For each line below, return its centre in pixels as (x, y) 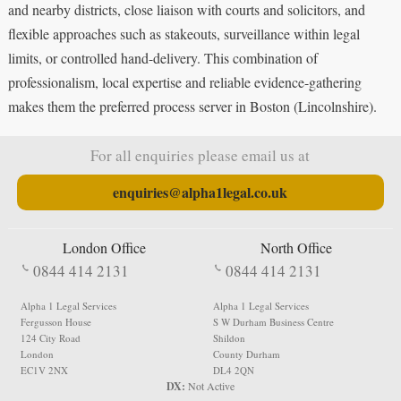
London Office (104, 247)
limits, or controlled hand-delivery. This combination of (162, 57)
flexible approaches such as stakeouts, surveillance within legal (183, 33)
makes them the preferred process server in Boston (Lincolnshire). (192, 106)
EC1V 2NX (44, 370)
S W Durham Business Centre (273, 321)
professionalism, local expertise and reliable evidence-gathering (184, 81)
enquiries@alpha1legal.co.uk (200, 192)
